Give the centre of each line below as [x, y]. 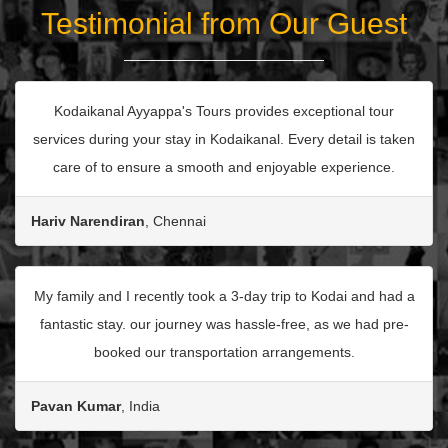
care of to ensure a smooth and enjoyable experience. [224, 167]
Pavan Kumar [76, 406]
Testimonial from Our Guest [224, 24]
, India [140, 406]
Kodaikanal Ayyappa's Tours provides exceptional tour [224, 111]
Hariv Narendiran [88, 221]
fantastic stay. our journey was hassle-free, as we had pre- [224, 324]
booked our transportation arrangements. [224, 352]
